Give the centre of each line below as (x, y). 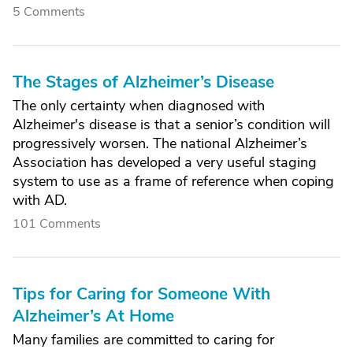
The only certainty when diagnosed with (139, 106)
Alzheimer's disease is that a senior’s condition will (171, 124)
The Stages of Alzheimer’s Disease (143, 82)
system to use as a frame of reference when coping (173, 181)
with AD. (40, 200)
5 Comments (49, 12)
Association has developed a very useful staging (165, 162)
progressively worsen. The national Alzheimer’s (160, 143)
